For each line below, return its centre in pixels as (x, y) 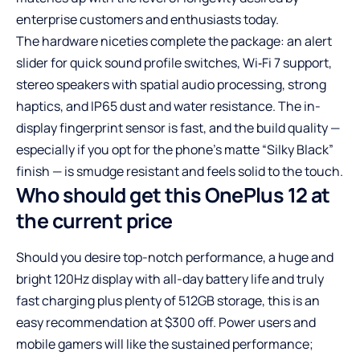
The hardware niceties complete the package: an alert (174, 41)
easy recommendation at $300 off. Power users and (166, 323)
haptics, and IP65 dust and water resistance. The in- (168, 106)
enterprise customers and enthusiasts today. (147, 20)
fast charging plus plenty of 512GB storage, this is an (168, 301)
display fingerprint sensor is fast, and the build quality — (178, 128)
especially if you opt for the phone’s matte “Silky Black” (175, 150)
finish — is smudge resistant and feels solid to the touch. (180, 172)
